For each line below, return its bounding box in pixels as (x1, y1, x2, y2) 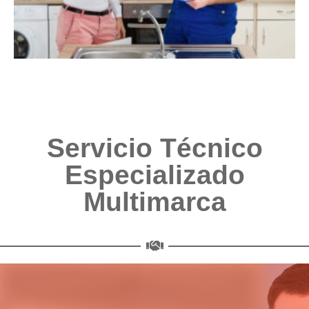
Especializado (64, 159, 245, 190)
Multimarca (83, 186, 226, 217)
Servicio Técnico (46, 132, 263, 163)
